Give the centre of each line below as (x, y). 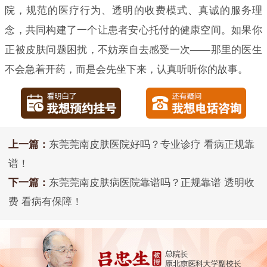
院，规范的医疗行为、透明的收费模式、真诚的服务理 (133, 10)
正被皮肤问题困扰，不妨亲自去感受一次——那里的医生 (133, 49)
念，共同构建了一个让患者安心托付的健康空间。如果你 (133, 30)
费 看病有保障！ (45, 202)
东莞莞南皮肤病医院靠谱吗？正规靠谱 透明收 (152, 183)
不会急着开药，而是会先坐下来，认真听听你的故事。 (127, 69)
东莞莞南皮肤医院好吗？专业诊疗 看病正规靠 (152, 145)
